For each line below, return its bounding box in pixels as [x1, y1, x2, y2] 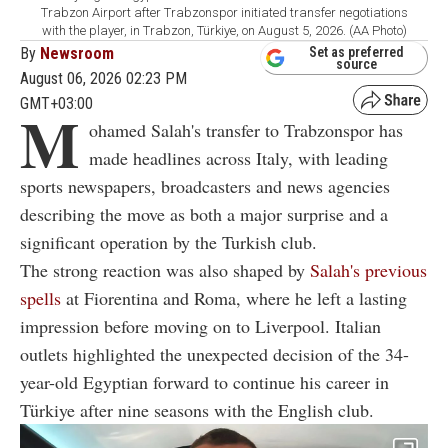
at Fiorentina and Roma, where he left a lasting [66, 285, 407, 310]
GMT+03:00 [20, 93, 93, 113]
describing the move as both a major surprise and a [20, 201, 388, 226]
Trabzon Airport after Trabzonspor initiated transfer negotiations [40, 4, 408, 20]
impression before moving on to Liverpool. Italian [20, 313, 381, 338]
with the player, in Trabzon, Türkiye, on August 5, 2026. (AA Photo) [41, 22, 407, 38]
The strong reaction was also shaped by [20, 257, 310, 282]
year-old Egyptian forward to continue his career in [20, 369, 389, 394]
